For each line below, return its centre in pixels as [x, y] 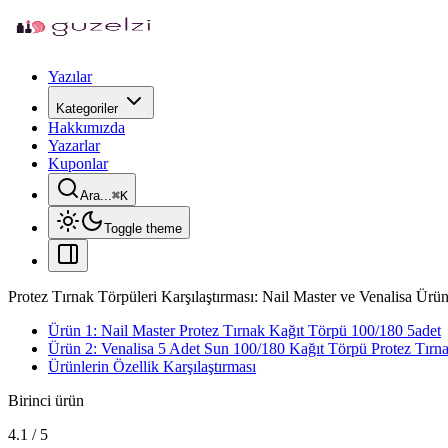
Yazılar [70, 76]
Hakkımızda [86, 127]
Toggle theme [143, 228]
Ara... [96, 195]
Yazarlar [74, 145]
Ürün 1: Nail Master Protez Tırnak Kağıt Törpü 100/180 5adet [244, 330]
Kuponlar [78, 163]
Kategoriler [87, 108]
